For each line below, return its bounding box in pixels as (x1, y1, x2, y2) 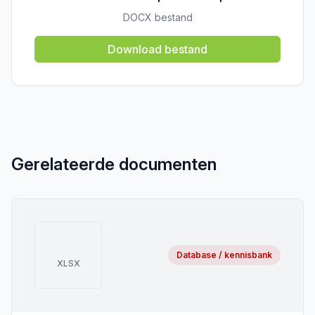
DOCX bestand (122, 11, 193, 23)
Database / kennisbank (176, 250, 272, 260)
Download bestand (108, 42, 207, 56)
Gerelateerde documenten (11, 154, 217, 174)
